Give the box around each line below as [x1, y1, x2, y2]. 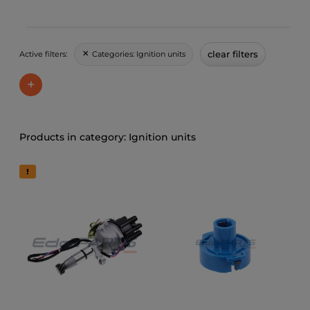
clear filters [208, 48, 258, 60]
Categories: [92, 48, 136, 59]
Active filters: [19, 48, 67, 59]
